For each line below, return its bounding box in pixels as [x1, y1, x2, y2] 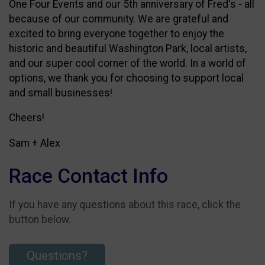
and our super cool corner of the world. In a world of [9, 57, 246, 69]
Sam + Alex [9, 137, 60, 150]
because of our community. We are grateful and [9, 12, 228, 25]
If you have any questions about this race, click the [9, 198, 241, 211]
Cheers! [9, 112, 44, 124]
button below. [9, 213, 71, 225]
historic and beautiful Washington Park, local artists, [9, 42, 247, 54]
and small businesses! [9, 86, 112, 99]
